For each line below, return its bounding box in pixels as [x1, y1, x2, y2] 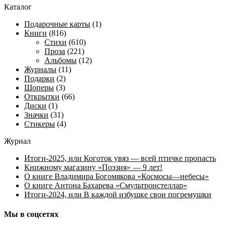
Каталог [4, 2, 32, 11]
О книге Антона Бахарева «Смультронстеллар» [24, 181, 187, 190]
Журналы [24, 65, 56, 74]
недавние [62, 3, 94, 12]
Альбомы [44, 55, 77, 65]
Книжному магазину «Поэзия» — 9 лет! [24, 162, 162, 172]
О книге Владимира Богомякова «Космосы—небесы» [24, 172, 209, 181]
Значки [24, 110, 48, 119]
